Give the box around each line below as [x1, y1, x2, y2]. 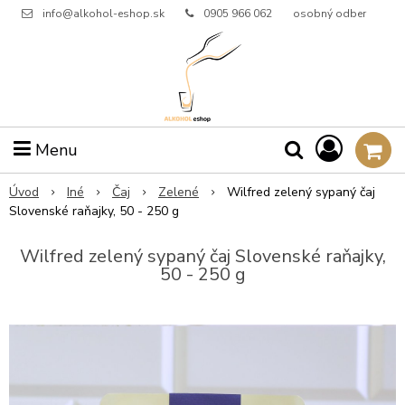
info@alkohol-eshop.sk [42, 6, 165, 21]
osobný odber [292, 6, 366, 21]
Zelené [158, 184, 199, 201]
